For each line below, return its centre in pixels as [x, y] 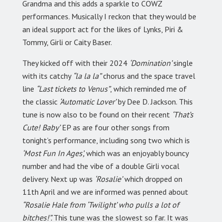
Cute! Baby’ [41, 128]
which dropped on [152, 179]
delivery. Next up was [58, 179]
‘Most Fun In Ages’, [54, 153]
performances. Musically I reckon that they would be [109, 17]
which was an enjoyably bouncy [137, 153]
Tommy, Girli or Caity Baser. [68, 42]
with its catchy [48, 76]
